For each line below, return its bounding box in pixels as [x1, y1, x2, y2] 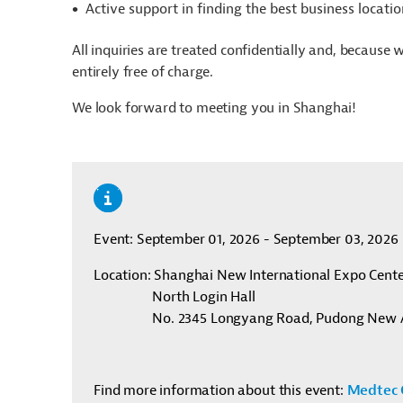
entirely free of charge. [72, 63, 214, 82]
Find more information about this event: [94, 381, 344, 400]
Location [94, 266, 148, 285]
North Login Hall [152, 288, 255, 307]
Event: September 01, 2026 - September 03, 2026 [94, 230, 399, 249]
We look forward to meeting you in [72, 99, 293, 118]
